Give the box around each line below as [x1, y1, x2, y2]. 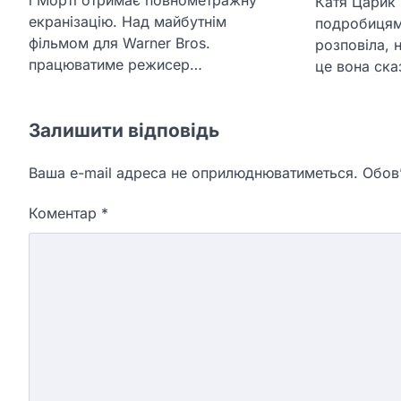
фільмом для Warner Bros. [29, 33, 210, 52]
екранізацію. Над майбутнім [29, 12, 226, 30]
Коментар [29, 203, 101, 222]
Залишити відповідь [29, 118, 219, 141]
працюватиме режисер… [29, 55, 202, 73]
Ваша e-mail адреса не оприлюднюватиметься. [29, 163, 358, 182]
